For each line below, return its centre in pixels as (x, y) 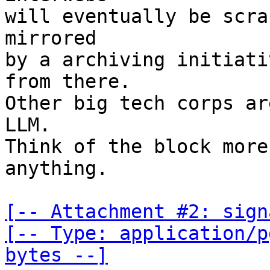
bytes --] (56, 255)
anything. (56, 168)
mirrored (51, 38)
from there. (68, 81)
